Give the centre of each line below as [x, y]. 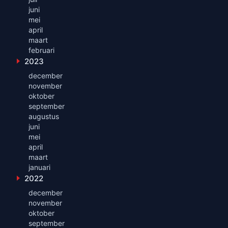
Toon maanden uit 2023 [52, 64]
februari [41, 50]
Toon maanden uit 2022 [52, 181]
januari [39, 167]
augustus [44, 117]
